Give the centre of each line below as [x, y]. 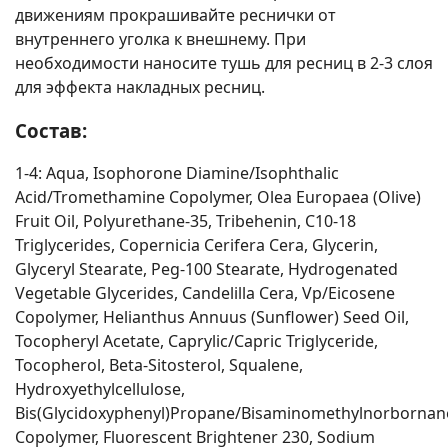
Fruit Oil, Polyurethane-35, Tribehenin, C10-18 [185, 221]
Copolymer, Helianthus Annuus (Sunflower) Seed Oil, [212, 317]
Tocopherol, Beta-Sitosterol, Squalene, [159, 365]
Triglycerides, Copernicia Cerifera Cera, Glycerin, [196, 245]
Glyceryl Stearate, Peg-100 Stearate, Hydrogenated [206, 269]
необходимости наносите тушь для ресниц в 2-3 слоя [224, 62]
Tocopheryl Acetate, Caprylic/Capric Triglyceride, [196, 341]
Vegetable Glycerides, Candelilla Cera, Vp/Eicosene [205, 293]
